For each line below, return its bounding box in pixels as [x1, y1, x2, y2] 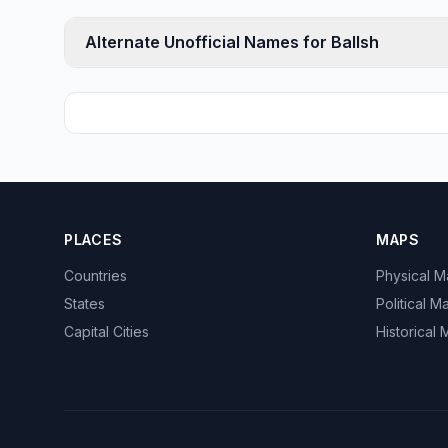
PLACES [64, 231, 123, 248]
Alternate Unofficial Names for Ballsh [85, 32, 379, 52]
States [64, 295, 105, 312]
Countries [64, 267, 127, 284]
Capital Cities [64, 323, 149, 340]
